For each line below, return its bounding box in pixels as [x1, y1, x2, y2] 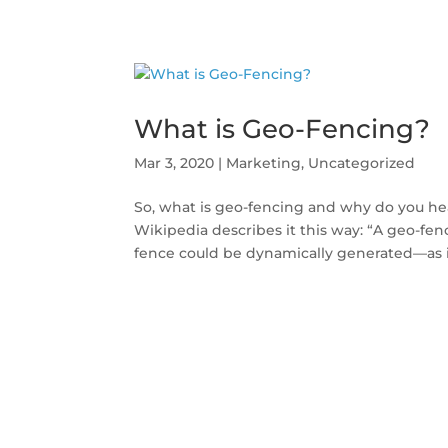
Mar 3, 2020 [134, 153, 215, 172]
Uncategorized [308, 153, 416, 172]
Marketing [226, 153, 302, 172]
